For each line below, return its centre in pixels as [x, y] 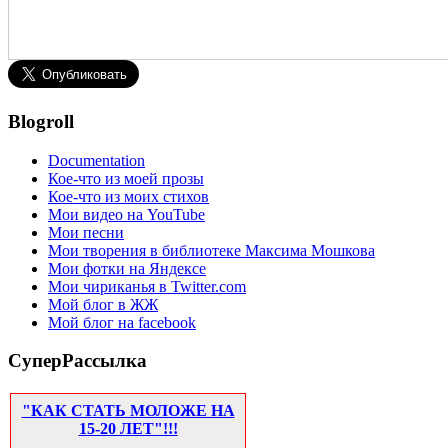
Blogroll [41, 121]
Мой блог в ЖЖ [103, 304]
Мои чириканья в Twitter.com [147, 286]
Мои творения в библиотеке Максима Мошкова [211, 250]
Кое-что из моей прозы [126, 178]
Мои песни [86, 232]
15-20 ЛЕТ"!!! [128, 429]
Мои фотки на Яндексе [127, 268]
